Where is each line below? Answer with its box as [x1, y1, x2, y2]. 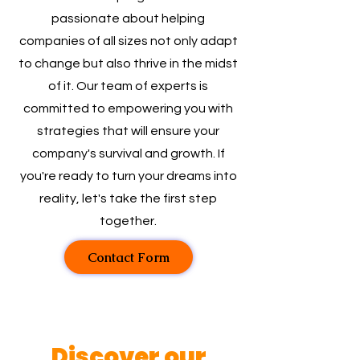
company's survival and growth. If [31, 147, 225, 160]
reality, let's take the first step [39, 192, 217, 205]
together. [100, 215, 157, 227]
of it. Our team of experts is [48, 80, 208, 92]
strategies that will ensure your [37, 125, 219, 137]
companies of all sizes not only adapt [18, 35, 238, 47]
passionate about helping [51, 12, 205, 25]
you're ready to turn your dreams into [19, 170, 237, 182]
